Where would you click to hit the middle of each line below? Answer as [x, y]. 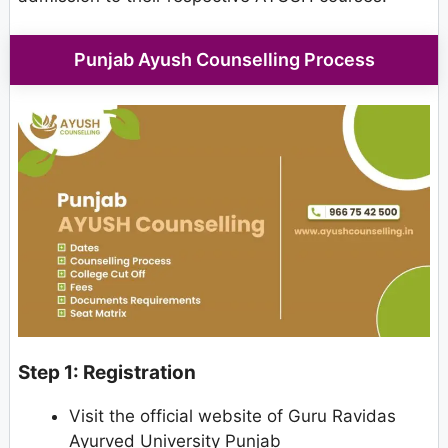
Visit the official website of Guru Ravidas [232, 416]
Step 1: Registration [107, 373]
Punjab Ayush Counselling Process [224, 59]
